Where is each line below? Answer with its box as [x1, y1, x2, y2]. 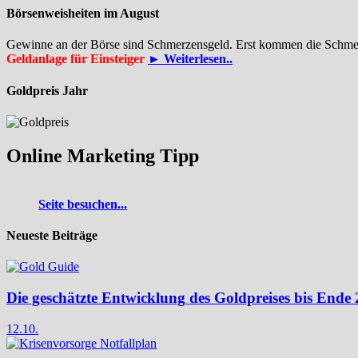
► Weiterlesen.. [148, 52, 233, 66]
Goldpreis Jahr [6, 83, 88, 97]
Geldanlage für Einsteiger [6, 52, 148, 66]
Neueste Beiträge [6, 229, 97, 243]
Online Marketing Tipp [6, 145, 199, 166]
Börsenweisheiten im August [6, 6, 159, 21]
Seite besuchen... [38, 197, 127, 211]
